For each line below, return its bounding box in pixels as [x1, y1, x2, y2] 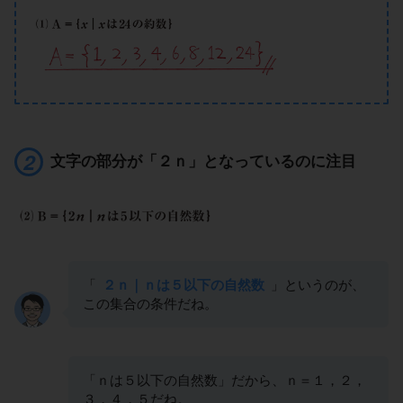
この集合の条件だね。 [83, 295, 218, 311]
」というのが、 [267, 276, 365, 292]
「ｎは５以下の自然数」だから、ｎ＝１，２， [83, 372, 366, 388]
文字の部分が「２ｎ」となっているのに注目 [50, 152, 356, 170]
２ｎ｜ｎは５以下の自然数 [103, 276, 264, 292]
